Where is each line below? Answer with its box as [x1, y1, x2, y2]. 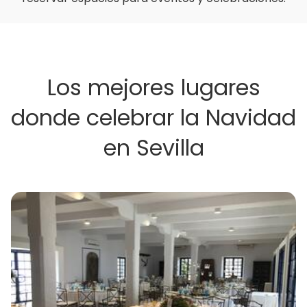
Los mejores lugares [47, 72, 260, 103]
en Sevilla [103, 132, 204, 163]
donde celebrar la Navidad [11, 102, 296, 133]
